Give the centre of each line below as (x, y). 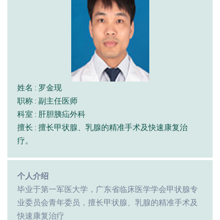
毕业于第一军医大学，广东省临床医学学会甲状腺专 (108, 189)
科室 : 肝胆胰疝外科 (51, 114)
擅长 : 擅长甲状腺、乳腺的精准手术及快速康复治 (102, 127)
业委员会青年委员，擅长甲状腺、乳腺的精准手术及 (108, 203)
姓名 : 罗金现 (40, 88)
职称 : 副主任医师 (47, 101)
